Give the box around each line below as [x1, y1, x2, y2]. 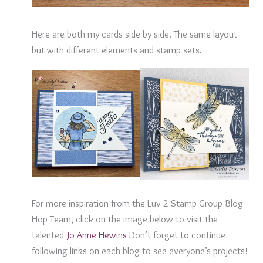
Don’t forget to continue [126, 228, 225, 241]
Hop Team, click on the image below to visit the [31, 213, 218, 225]
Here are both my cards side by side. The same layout [31, 28, 237, 40]
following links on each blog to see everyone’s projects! [31, 244, 248, 257]
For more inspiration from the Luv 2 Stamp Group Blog [31, 197, 243, 209]
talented [31, 228, 67, 241]
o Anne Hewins [69, 228, 127, 241]
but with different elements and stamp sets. [31, 43, 202, 56]
